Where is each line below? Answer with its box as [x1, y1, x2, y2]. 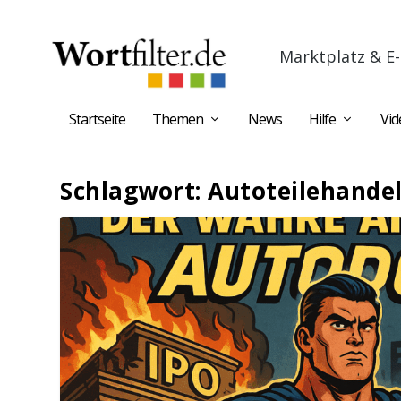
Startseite [69, 109, 125, 129]
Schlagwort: [60, 175, 209, 207]
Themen [152, 109, 203, 129]
